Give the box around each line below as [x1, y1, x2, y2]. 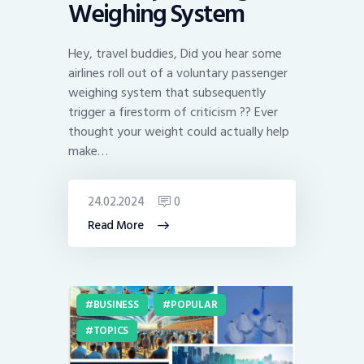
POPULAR [171, 295, 218, 314]
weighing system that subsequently [68, 82, 266, 104]
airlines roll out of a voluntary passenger [68, 63, 288, 84]
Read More [88, 215, 144, 236]
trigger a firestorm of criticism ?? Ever [68, 102, 278, 123]
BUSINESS [93, 295, 139, 314]
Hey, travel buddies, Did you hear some [68, 43, 282, 65]
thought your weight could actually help [68, 121, 289, 143]
